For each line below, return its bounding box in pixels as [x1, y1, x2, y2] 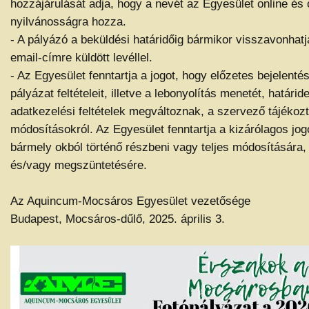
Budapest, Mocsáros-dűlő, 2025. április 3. [10, 212, 225, 226]
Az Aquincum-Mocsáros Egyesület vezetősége [10, 194, 250, 208]
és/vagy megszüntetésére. [10, 158, 147, 172]
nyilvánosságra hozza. [10, 14, 126, 28]
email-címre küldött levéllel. [10, 50, 152, 64]
